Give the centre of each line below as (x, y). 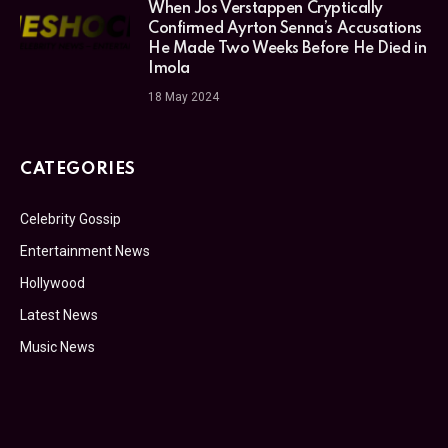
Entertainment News (85, 250)
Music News (57, 346)
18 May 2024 (183, 96)
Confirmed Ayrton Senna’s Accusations (285, 28)
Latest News (59, 314)
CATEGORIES (78, 169)
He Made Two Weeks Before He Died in (287, 48)
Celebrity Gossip (70, 218)
